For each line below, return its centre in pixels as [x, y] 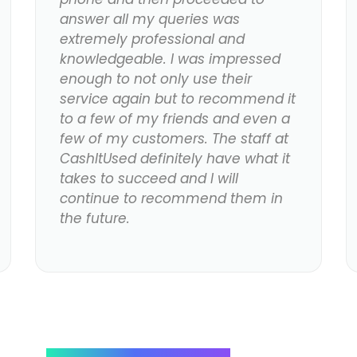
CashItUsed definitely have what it [175, 159]
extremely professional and [152, 39]
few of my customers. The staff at [174, 139]
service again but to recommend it [177, 99]
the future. [94, 219]
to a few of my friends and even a [175, 119]
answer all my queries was [149, 20]
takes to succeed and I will [149, 179]
